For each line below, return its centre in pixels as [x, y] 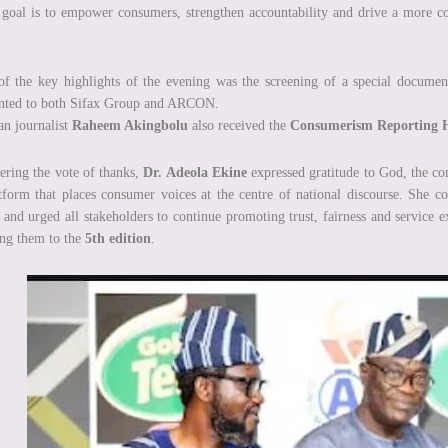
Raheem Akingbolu [130, 126]
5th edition [118, 239]
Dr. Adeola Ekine [195, 173]
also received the [239, 126]
